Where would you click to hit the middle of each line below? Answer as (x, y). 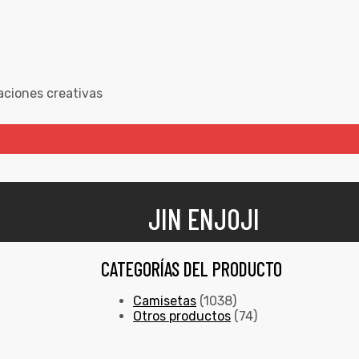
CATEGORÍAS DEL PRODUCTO (192, 269)
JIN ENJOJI (204, 219)
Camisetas (165, 301)
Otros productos (182, 317)
